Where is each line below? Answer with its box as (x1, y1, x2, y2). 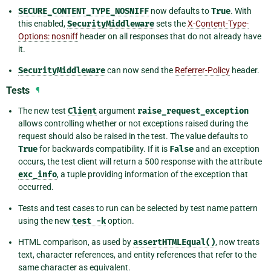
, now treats (215, 237, 260, 247)
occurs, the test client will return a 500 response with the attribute (18, 156, 262, 166)
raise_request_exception (137, 105, 249, 116)
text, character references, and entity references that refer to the (18, 249, 256, 260)
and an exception (194, 143, 260, 154)
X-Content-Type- (188, 18, 249, 28)
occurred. (18, 181, 54, 192)
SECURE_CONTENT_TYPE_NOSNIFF (18, 5, 149, 16)
